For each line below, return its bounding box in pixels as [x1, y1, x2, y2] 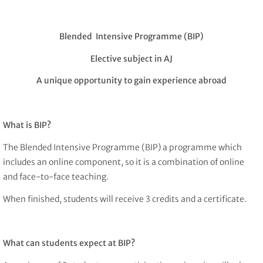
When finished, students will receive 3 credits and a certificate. [3, 193, 247, 204]
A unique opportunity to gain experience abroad [36, 75, 227, 86]
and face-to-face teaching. [3, 171, 109, 182]
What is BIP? [3, 119, 51, 130]
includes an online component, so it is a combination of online [3, 156, 244, 167]
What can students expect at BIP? [3, 238, 135, 249]
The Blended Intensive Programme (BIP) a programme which [3, 141, 242, 153]
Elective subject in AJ [90, 53, 173, 64]
